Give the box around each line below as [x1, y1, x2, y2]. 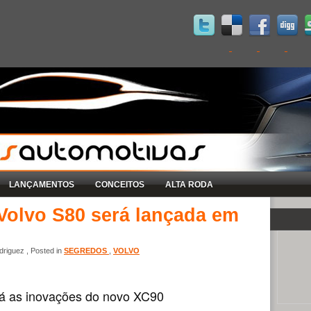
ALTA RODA [165, 179, 213, 190]
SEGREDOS [64, 246, 109, 255]
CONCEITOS [95, 179, 144, 190]
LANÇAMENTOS [9, 179, 74, 190]
